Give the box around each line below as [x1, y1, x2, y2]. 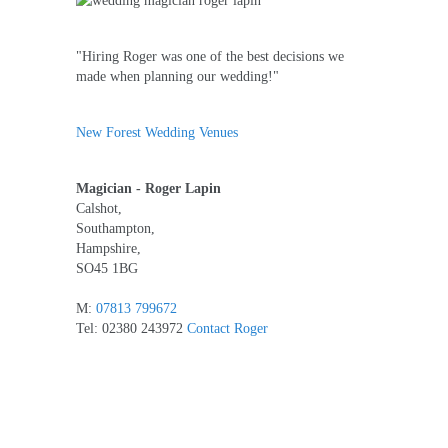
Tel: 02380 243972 [76, 320, 187, 337]
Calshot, [76, 200, 122, 217]
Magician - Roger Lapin [76, 180, 221, 197]
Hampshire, [76, 240, 141, 257]
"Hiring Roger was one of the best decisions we [76, 48, 344, 65]
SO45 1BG [76, 260, 138, 277]
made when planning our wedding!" [76, 68, 279, 85]
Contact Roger [187, 320, 268, 337]
